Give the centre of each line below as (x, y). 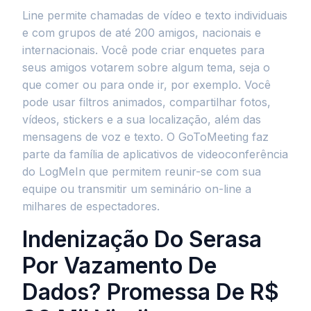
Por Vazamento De (119, 266)
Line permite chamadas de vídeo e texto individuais (155, 15)
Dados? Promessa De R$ (151, 292)
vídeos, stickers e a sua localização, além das (142, 119)
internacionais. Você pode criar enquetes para (143, 50)
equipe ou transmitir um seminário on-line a (137, 189)
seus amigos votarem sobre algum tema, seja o (146, 67)
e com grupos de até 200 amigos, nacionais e (142, 33)
